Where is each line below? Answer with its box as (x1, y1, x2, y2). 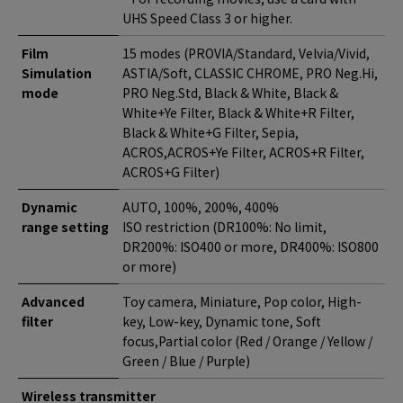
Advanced (22, 292, 85, 310)
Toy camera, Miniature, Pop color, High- (122, 292, 362, 310)
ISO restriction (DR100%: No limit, (122, 218, 327, 236)
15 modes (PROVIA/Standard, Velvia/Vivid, (122, 44, 370, 62)
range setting (22, 218, 109, 236)
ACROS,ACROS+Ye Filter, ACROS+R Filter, (122, 143, 364, 161)
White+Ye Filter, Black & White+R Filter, (122, 103, 354, 121)
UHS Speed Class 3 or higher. (122, 9, 292, 27)
